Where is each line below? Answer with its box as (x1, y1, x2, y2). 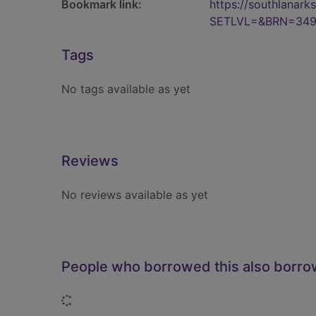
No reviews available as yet (61, 188, 208, 202)
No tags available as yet (61, 82, 190, 96)
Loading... (72, 293, 123, 307)
